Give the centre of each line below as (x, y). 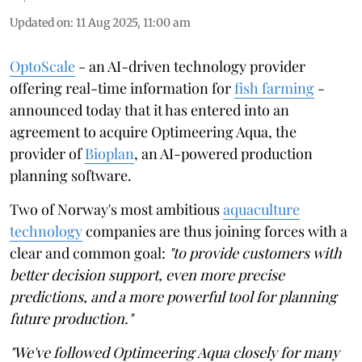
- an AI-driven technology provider (190, 66)
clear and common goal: (89, 253)
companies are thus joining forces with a (215, 231)
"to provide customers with (255, 253)
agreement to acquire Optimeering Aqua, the (153, 131)
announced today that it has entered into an (149, 109)
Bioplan (109, 153)
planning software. (71, 175)
